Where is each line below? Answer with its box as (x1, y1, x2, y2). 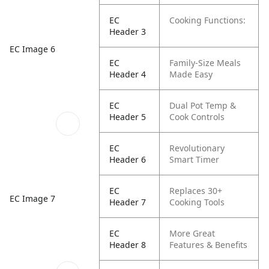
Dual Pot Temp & (169, 100, 237, 111)
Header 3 (109, 26, 147, 37)
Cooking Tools (169, 196, 225, 208)
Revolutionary (169, 142, 225, 154)
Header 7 (109, 196, 147, 208)
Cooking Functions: (169, 14, 246, 26)
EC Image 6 (10, 43, 55, 55)
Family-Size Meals (169, 57, 241, 68)
